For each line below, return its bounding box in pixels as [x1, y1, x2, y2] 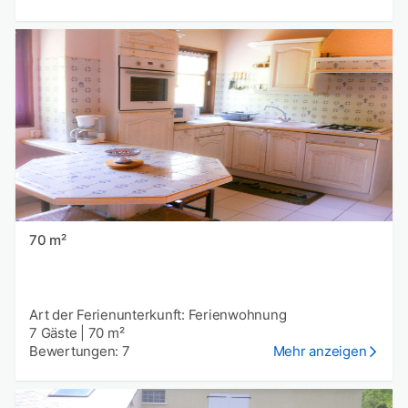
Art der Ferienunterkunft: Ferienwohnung [29, 305, 287, 323]
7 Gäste [29, 323, 77, 342]
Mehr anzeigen [272, 342, 367, 360]
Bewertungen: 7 [29, 342, 130, 360]
